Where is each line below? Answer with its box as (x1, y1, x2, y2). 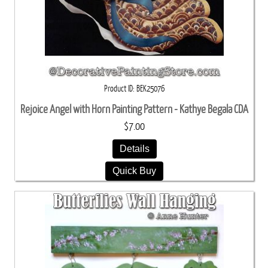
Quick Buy (112, 165, 156, 176)
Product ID (104, 84, 133, 94)
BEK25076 (136, 84, 165, 94)
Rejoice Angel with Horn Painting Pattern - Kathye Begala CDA (20, 103, 248, 116)
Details (119, 143, 150, 154)
